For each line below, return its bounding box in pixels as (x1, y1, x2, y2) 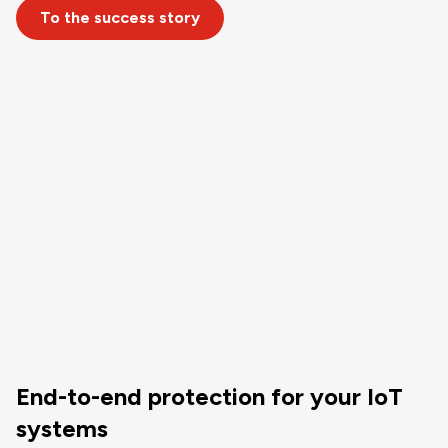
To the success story (40, 7, 200, 27)
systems (16, 414, 108, 444)
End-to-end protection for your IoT (16, 382, 403, 412)
